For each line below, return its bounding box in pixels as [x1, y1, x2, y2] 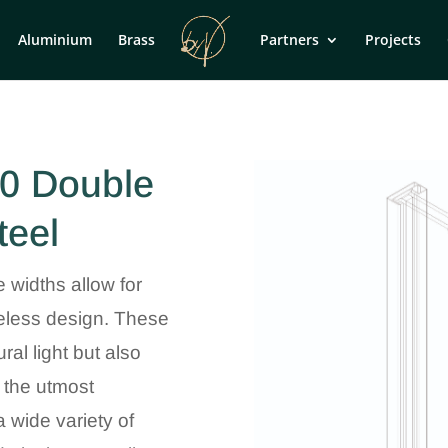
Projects [364, 30, 421, 49]
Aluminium [18, 30, 93, 49]
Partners [259, 30, 319, 49]
